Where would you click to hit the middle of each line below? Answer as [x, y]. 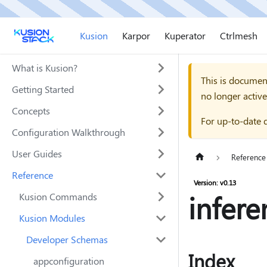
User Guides [37, 153]
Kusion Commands [58, 196]
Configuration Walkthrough [69, 132]
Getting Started [43, 89]
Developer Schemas [67, 239]
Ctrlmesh [238, 35]
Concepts [31, 111]
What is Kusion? [45, 68]
